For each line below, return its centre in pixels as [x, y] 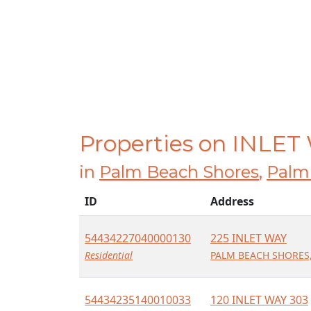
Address [232, 201]
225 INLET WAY [249, 238]
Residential [109, 255]
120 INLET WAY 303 [259, 300]
